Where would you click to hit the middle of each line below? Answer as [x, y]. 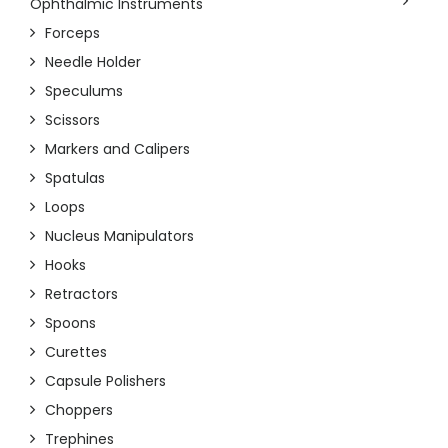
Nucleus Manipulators [119, 236]
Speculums [84, 91]
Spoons [70, 323]
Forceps [72, 33]
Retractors [81, 294]
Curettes [76, 352]
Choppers [79, 410]
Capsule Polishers [105, 381]
